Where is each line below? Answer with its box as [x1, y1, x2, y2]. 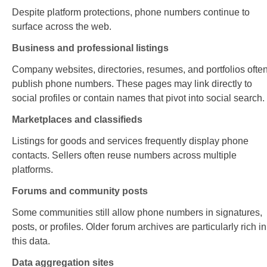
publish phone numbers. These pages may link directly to [12, 79, 252, 89]
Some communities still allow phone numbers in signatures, [12, 207, 262, 218]
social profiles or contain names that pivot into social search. [12, 93, 265, 104]
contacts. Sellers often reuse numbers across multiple [12, 150, 237, 161]
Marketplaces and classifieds [12, 114, 142, 125]
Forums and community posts [12, 186, 148, 197]
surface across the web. [12, 21, 111, 32]
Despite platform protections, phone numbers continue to [12, 7, 250, 18]
